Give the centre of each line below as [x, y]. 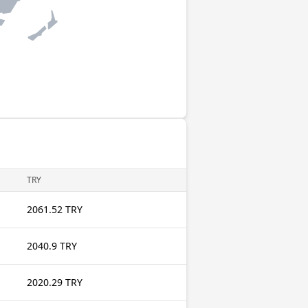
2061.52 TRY [55, 209]
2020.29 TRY [55, 282]
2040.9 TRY [52, 246]
